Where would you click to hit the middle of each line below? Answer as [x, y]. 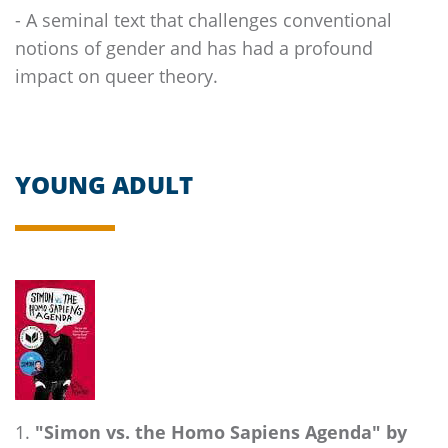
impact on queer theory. [116, 75]
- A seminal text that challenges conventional [203, 19]
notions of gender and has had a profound [194, 47]
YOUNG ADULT [104, 185]
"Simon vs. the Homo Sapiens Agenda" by [221, 432]
